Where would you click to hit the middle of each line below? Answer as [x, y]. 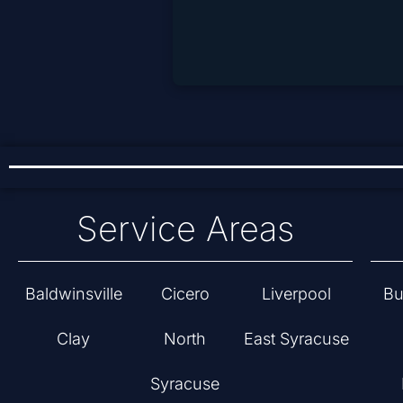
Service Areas [185, 228]
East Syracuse [297, 339]
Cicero [185, 294]
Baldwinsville [73, 294]
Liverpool [297, 294]
